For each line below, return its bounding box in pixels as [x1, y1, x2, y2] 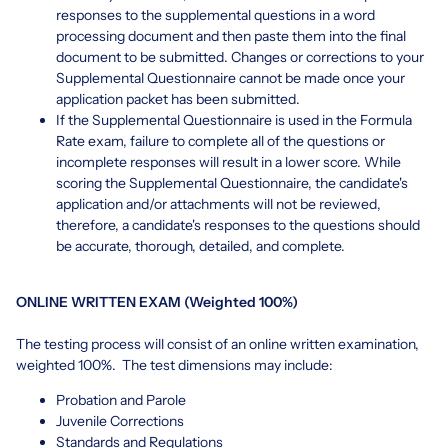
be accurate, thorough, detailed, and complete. [56, 236, 345, 255]
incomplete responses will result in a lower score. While [56, 152, 401, 171]
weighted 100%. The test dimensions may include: [16, 355, 333, 374]
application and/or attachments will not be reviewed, [56, 194, 381, 213]
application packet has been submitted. [56, 89, 300, 108]
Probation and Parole [56, 390, 186, 409]
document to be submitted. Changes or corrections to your [56, 47, 424, 66]
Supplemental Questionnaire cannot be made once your [56, 68, 405, 87]
